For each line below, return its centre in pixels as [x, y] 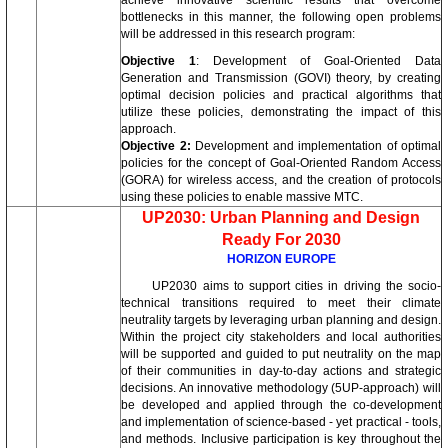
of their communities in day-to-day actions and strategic [281, 371]
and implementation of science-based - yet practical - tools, [281, 422]
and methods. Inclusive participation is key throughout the [281, 439]
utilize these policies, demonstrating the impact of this [281, 112]
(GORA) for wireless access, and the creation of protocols [281, 180]
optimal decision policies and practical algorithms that [281, 95]
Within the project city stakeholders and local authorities [281, 337]
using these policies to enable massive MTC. [242, 197]
